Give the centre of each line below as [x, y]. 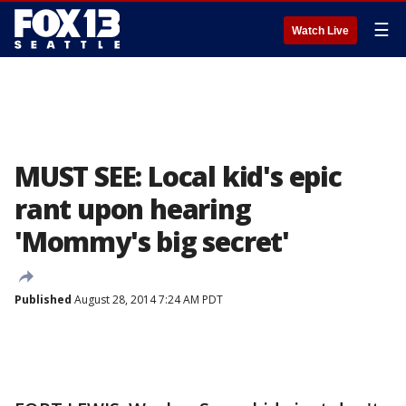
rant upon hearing [133, 209]
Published [43, 300]
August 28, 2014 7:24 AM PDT [147, 300]
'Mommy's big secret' [152, 242]
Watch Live [320, 31]
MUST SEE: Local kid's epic [178, 176]
